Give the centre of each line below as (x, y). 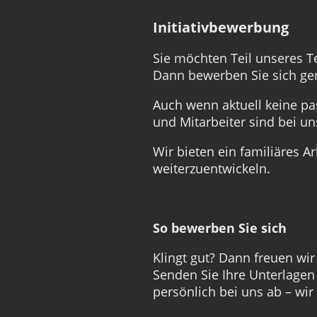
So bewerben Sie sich (220, 227)
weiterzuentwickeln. (212, 168)
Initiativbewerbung (221, 27)
